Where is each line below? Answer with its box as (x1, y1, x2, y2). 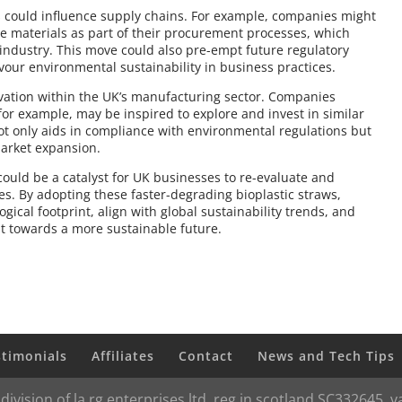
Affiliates (92, 347, 155, 364)
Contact (179, 347, 234, 364)
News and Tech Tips (258, 347, 396, 364)
